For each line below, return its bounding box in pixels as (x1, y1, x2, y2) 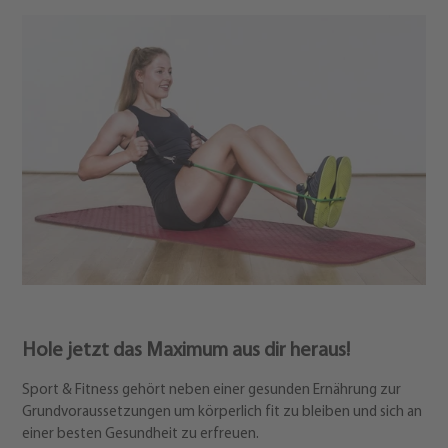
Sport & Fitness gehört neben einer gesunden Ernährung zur (22, 383, 401, 399)
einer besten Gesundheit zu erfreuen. (22, 427, 259, 443)
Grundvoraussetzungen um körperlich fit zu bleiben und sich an (22, 405, 422, 421)
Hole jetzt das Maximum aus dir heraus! (22, 340, 350, 361)
